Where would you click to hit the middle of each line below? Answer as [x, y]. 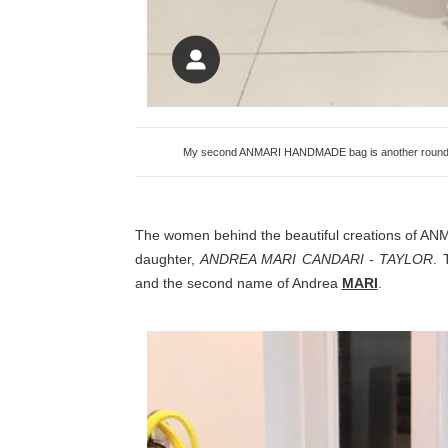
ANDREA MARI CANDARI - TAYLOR [316, 258]
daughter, [167, 258]
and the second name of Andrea [238, 282]
